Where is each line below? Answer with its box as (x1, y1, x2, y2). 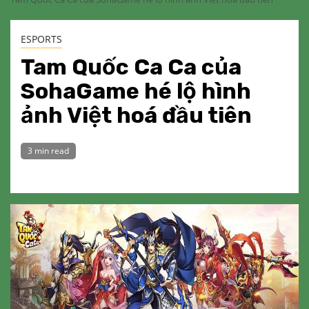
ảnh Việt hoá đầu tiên (21, 102, 252, 128)
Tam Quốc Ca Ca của (21, 54, 241, 80)
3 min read (28, 145, 69, 157)
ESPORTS (21, 32, 62, 46)
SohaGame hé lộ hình (21, 78, 251, 104)
